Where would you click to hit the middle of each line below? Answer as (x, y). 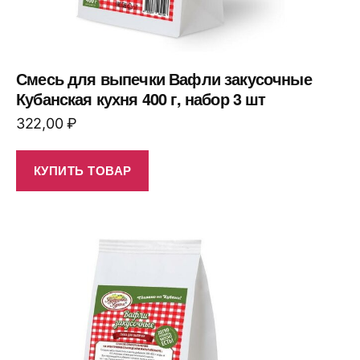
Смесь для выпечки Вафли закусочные (164, 78)
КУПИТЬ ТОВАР (82, 171)
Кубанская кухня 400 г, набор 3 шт (141, 98)
